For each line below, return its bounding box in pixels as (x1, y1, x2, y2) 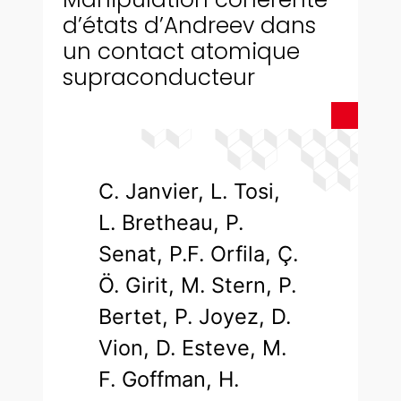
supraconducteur (63, 62, 256, 94)
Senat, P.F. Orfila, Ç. (98, 241, 299, 268)
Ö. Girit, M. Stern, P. (98, 272, 297, 299)
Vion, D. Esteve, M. (98, 335, 287, 362)
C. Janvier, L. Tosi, (98, 178, 281, 205)
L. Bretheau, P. (98, 209, 244, 236)
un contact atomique (63, 36, 301, 68)
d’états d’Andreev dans (63, 10, 317, 42)
